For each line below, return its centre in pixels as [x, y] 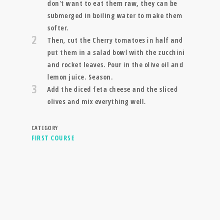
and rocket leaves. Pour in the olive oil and [115, 65]
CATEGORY [45, 128]
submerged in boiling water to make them [115, 16]
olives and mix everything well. [97, 102]
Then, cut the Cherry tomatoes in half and [115, 40]
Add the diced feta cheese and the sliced [112, 89]
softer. [58, 28]
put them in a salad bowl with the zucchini [116, 53]
